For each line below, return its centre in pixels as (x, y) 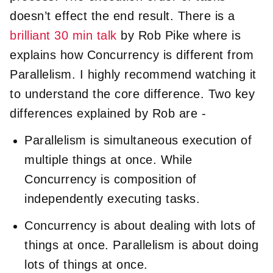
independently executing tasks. (112, 198)
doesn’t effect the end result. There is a (122, 16)
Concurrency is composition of (111, 179)
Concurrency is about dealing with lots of (140, 225)
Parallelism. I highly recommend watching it (133, 74)
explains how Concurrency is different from (132, 55)
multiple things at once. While (108, 159)
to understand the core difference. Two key (132, 94)
